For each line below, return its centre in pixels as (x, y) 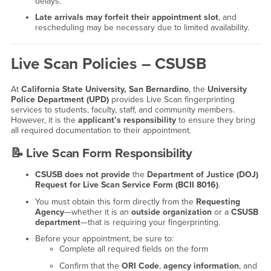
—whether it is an (97, 212)
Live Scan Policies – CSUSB (108, 64)
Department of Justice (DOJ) (202, 175)
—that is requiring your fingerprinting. (150, 222)
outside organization (171, 212)
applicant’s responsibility (127, 120)
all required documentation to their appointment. (101, 130)
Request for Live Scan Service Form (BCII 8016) (126, 185)
